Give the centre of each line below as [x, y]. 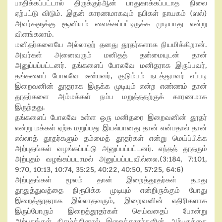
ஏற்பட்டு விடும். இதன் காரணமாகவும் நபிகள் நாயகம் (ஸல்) [111, 13]
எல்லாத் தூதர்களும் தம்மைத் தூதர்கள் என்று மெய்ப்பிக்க [111, 138]
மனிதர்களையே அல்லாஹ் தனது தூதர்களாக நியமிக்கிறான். [111, 45]
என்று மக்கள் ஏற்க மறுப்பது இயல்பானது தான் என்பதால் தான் [111, 128]
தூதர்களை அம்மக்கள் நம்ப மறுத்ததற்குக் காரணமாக [111, 97]
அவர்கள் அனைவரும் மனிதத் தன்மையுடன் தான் [111, 55]
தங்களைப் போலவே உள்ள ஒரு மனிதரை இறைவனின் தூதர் [111, 117]
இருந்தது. [30, 107]
